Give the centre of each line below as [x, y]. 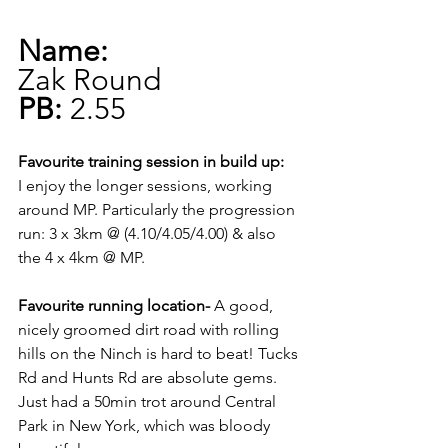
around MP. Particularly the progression [158, 210]
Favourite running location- [114, 306]
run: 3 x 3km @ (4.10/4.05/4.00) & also [149, 234]
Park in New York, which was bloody [146, 426]
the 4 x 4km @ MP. [83, 258]
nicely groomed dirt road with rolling [150, 330]
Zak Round [89, 80]
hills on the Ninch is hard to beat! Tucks [160, 354]
